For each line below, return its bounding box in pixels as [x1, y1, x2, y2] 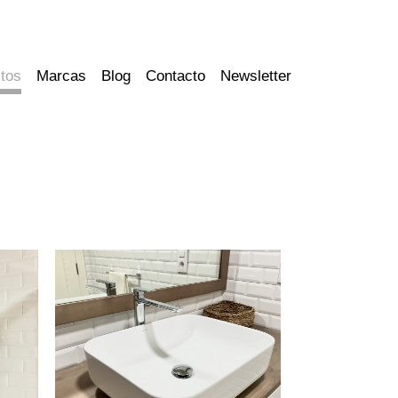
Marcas [36, 67, 86, 84]
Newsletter [219, 67, 291, 84]
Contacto [145, 67, 205, 84]
